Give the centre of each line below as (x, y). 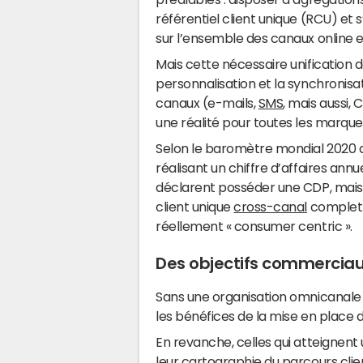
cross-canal (271, 207)
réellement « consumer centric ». (254, 226)
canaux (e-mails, (207, 103)
